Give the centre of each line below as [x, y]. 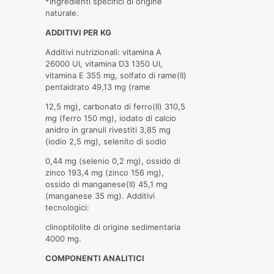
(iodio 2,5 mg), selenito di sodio [106, 142]
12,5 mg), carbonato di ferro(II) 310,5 [115, 107]
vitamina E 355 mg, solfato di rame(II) [116, 76]
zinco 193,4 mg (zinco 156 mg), [105, 173]
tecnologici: [67, 208]
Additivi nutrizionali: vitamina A [103, 52]
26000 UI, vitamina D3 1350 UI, [104, 64]
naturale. [62, 13]
